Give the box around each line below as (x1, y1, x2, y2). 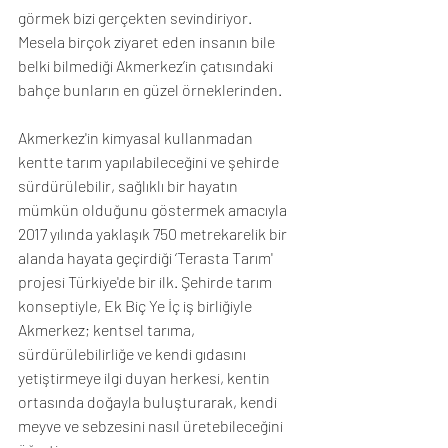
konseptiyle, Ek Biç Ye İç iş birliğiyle (18, 295, 255, 315)
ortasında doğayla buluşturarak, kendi (18, 391, 280, 411)
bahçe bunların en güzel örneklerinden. (18, 79, 282, 99)
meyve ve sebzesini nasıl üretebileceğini (18, 415, 286, 435)
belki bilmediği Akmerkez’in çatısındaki (18, 55, 276, 75)
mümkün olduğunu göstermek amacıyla (18, 199, 290, 219)
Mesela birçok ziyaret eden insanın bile (18, 31, 278, 51)
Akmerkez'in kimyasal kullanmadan (18, 127, 256, 147)
